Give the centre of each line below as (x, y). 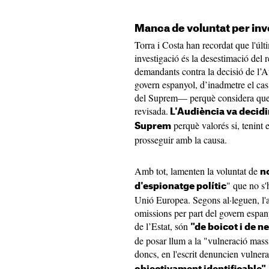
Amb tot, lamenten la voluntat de (197, 171)
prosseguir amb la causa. (182, 140)
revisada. (151, 111)
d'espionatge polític (180, 187)
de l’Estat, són (162, 226)
